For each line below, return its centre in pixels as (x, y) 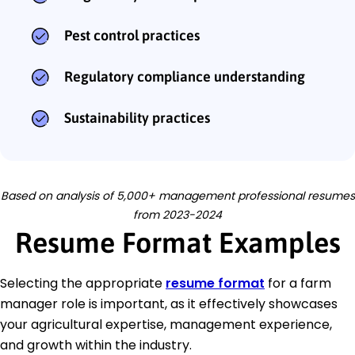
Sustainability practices (137, 118)
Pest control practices (132, 36)
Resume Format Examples (177, 243)
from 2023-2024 (177, 215)
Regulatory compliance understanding (185, 77)
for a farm (298, 284)
